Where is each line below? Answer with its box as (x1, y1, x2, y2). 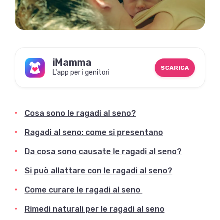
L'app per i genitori (52, 68, 110, 77)
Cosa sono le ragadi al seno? (24, 109, 136, 118)
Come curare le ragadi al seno (24, 185, 142, 195)
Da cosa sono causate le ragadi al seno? (24, 147, 182, 157)
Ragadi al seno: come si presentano (24, 128, 163, 137)
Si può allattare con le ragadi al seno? (24, 166, 172, 176)
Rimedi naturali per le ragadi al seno (24, 204, 165, 214)
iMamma (52, 56, 91, 69)
